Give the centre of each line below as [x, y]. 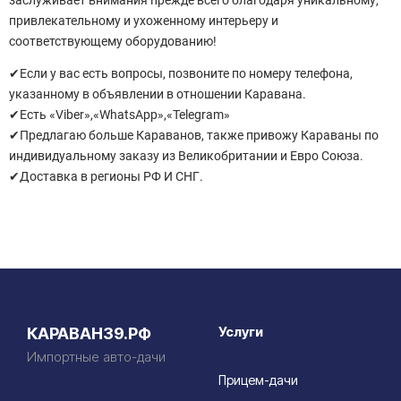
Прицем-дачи [258, 380]
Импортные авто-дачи [96, 356]
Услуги [241, 331]
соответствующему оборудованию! [113, 41]
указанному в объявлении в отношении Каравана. [158, 94]
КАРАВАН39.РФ [89, 333]
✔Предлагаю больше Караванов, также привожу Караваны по [194, 135]
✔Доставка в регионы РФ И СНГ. [106, 176]
